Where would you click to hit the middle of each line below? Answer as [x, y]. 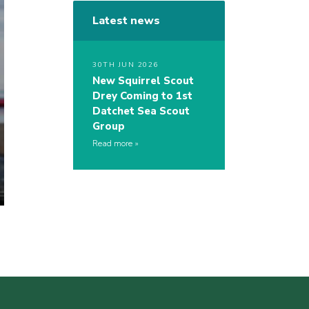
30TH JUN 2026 [126, 65]
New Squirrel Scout [143, 81]
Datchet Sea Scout [141, 111]
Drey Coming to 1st [142, 96]
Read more [112, 144]
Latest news [126, 21]
